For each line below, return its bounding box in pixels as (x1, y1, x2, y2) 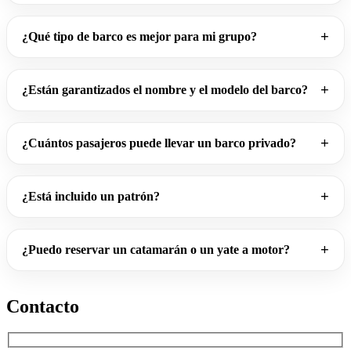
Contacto (6, 295, 79, 317)
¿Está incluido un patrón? (22, 189, 161, 203)
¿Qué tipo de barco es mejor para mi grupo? (22, 29, 258, 43)
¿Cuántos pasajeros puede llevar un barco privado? (22, 136, 297, 150)
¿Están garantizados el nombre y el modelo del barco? (22, 82, 309, 96)
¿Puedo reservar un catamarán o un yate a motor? (22, 242, 291, 256)
